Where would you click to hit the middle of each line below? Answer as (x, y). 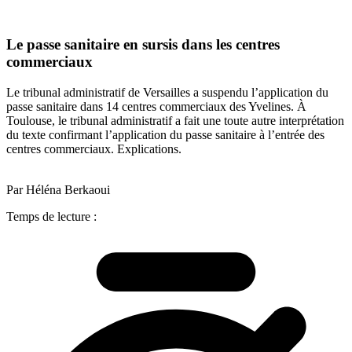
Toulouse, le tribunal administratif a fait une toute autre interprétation (175, 120)
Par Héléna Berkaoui (58, 189)
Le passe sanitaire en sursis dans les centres (143, 45)
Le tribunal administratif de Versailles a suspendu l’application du (167, 92)
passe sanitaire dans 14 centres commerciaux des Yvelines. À (156, 106)
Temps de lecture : (51, 216)
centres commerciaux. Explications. (95, 148)
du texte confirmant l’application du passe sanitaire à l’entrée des (165, 134)
